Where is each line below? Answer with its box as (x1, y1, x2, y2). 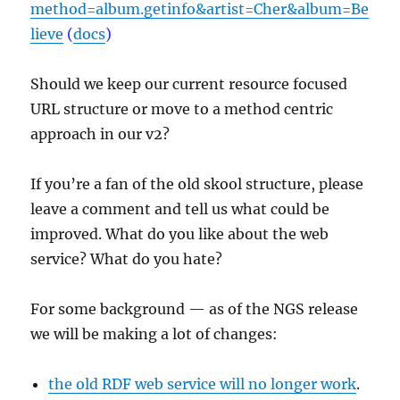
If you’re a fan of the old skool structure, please (30, 174, 364, 193)
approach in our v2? (30, 124, 171, 143)
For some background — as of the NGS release (30, 299, 359, 318)
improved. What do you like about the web (30, 224, 329, 243)
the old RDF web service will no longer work (48, 374, 357, 393)
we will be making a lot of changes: (30, 324, 279, 343)
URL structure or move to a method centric (30, 99, 334, 118)
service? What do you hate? (30, 249, 223, 268)
